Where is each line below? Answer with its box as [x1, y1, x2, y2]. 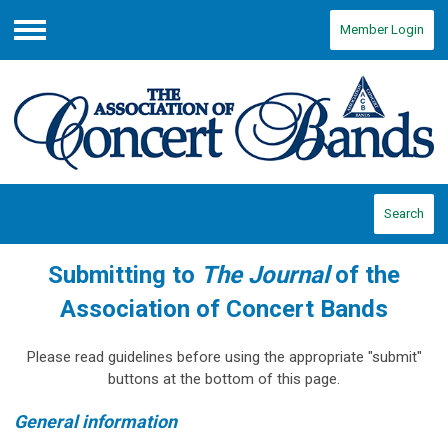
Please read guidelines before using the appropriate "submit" [26, 347, 422, 366]
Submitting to [48, 260, 201, 289]
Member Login [340, 22, 424, 37]
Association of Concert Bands [60, 294, 388, 323]
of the [329, 260, 400, 289]
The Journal [201, 260, 329, 289]
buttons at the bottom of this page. [108, 369, 340, 388]
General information [14, 410, 177, 432]
